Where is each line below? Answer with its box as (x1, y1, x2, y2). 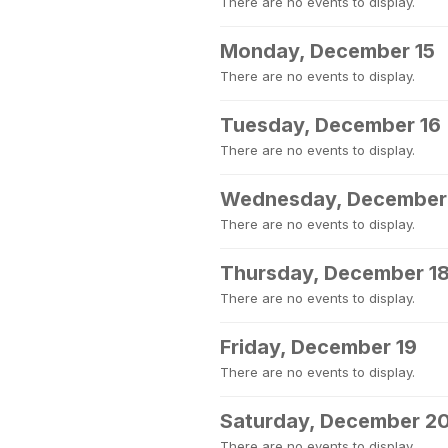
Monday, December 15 (220, 39, 435, 63)
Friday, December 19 (220, 335, 417, 359)
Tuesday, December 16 (220, 113, 441, 137)
